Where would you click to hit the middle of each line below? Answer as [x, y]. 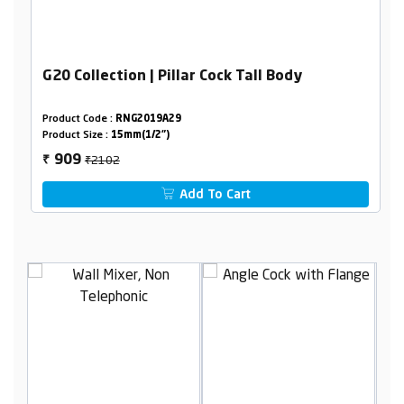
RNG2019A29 [148, 120]
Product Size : [76, 136]
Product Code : [78, 120]
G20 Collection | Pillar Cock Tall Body [172, 77]
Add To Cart [214, 195]
